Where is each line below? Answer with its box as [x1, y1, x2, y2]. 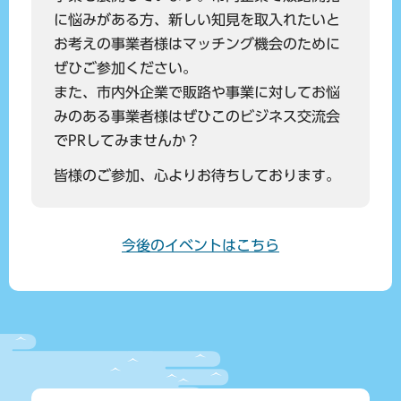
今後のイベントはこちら [122, 238, 279, 253]
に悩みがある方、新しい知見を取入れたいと [54, 12, 340, 27]
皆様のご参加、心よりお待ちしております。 [54, 168, 340, 183]
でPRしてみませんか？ [54, 132, 200, 148]
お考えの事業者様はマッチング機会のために [54, 36, 340, 51]
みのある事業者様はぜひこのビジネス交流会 [54, 108, 340, 124]
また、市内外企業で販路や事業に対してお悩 [54, 84, 340, 99]
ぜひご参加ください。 [54, 60, 197, 75]
